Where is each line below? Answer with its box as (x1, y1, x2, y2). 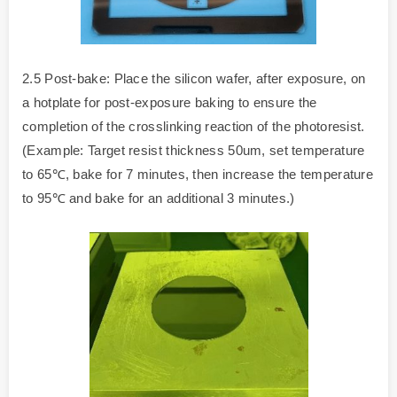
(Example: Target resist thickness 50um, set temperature (22, 142, 365, 158)
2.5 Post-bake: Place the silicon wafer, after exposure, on (22, 70, 366, 86)
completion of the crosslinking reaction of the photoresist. (22, 118, 365, 134)
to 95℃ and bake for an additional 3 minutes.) (22, 190, 295, 206)
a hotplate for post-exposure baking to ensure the (22, 94, 317, 110)
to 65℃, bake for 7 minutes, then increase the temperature (22, 166, 374, 182)
